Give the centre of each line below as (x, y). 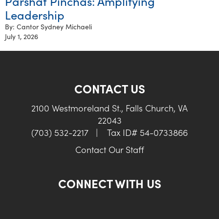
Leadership (35, 14)
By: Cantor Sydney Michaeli (48, 26)
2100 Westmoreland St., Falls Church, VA (109, 108)
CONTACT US (109, 88)
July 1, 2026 (22, 36)
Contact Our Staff (109, 149)
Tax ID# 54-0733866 (146, 132)
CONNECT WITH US (109, 183)
